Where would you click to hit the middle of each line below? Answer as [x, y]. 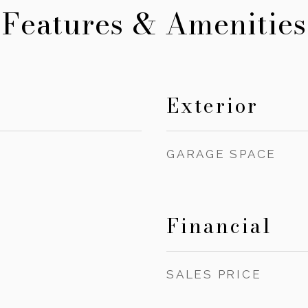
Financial [219, 226]
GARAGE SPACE [221, 154]
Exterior [212, 106]
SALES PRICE [214, 274]
